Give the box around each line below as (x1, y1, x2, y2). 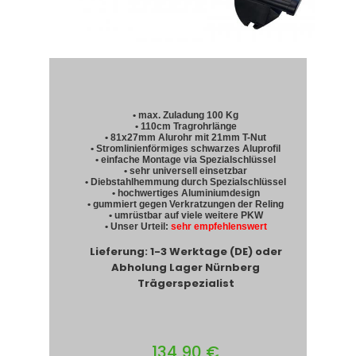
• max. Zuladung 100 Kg (133, 110, 239, 122)
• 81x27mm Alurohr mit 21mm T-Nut (105, 132, 267, 144)
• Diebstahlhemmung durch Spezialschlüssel (85, 176, 287, 188)
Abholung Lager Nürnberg (111, 260, 261, 276)
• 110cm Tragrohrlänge (134, 121, 237, 133)
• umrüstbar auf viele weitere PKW (108, 210, 263, 222)
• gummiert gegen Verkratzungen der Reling (87, 199, 284, 211)
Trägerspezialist (137, 276, 234, 292)
